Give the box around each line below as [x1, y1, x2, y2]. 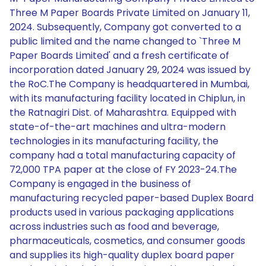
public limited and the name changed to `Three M [9, 34, 240, 48]
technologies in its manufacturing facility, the [9, 134, 218, 148]
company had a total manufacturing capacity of [9, 148, 236, 162]
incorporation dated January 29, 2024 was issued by [9, 63, 251, 77]
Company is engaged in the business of [9, 177, 191, 191]
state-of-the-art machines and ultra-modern [9, 120, 226, 134]
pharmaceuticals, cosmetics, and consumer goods [9, 234, 245, 248]
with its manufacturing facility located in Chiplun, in [9, 91, 245, 105]
